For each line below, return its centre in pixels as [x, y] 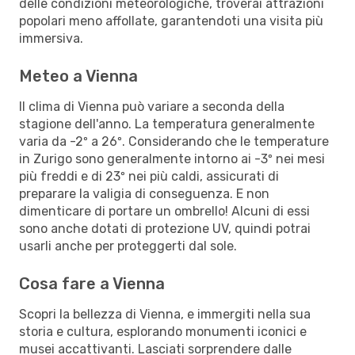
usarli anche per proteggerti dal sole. [128, 246]
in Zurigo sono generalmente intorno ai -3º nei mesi [172, 158]
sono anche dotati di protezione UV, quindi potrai [165, 228]
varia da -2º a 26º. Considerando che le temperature [174, 141]
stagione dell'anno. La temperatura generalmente [167, 124]
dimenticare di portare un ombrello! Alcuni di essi [164, 211]
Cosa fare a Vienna [92, 283]
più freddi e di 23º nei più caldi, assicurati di [149, 176]
